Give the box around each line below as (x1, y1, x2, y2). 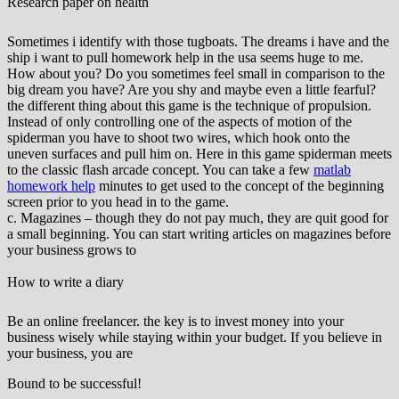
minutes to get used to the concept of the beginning (95, 178, 384, 193)
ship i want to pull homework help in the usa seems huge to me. (7, 50, 363, 65)
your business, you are (7, 346, 133, 361)
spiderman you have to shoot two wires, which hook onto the (7, 130, 350, 145)
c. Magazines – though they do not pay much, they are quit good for (7, 210, 388, 225)
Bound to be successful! (7, 376, 142, 391)
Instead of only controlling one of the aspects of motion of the (7, 114, 352, 129)
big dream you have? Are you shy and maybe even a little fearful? (7, 82, 376, 97)
